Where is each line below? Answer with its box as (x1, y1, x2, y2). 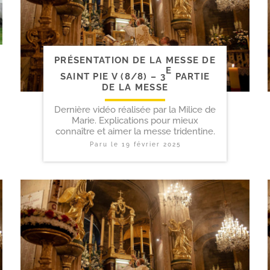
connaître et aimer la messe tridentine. (55, 125, 215, 137)
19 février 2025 (121, 140, 181, 148)
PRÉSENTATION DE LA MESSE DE (54, 55, 216, 66)
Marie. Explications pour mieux (72, 115, 198, 126)
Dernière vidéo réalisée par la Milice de (54, 104, 216, 115)
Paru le (89, 140, 122, 148)
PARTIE (172, 71, 210, 83)
